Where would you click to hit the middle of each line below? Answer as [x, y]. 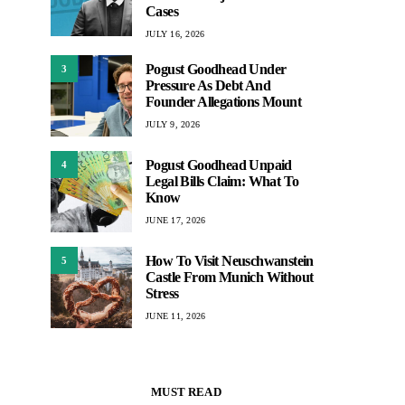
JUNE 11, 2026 [176, 316]
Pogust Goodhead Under [216, 69]
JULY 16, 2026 [175, 34]
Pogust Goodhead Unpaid [219, 165]
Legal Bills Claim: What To [222, 181]
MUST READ [186, 392]
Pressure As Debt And [208, 85]
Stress [162, 293]
